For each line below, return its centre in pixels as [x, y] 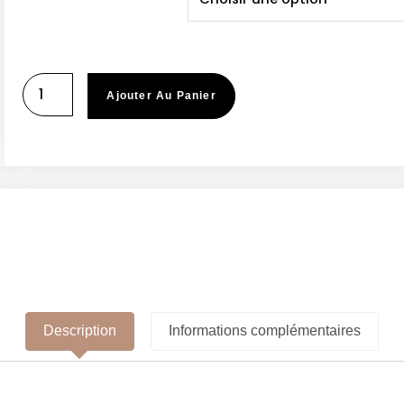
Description [79, 331]
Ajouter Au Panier [161, 95]
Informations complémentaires [265, 331]
